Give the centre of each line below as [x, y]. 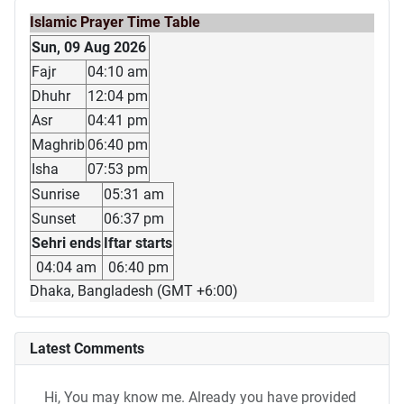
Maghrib [58, 145]
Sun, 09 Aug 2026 [89, 48]
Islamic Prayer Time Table [115, 23]
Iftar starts [138, 243]
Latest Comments [87, 349]
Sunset [54, 219]
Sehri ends [66, 243]
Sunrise [55, 195]
